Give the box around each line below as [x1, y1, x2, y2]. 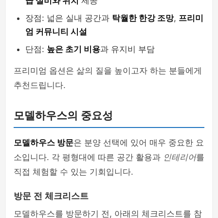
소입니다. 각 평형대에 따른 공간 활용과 [14, 152, 163, 162]
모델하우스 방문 [14, 138, 73, 147]
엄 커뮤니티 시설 [25, 27, 87, 36]
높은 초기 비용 [47, 44, 100, 54]
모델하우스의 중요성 [14, 109, 113, 122]
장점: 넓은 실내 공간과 [25, 13, 112, 23]
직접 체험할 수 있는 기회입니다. [14, 167, 133, 177]
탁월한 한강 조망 [112, 13, 174, 23]
